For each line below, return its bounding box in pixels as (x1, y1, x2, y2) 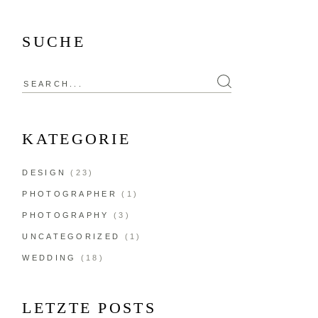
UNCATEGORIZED (22, 232, 121, 241)
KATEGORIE (22, 130, 131, 148)
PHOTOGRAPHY (22, 211, 109, 220)
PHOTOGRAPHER (22, 190, 117, 199)
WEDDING (22, 253, 77, 263)
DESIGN (22, 168, 67, 177)
